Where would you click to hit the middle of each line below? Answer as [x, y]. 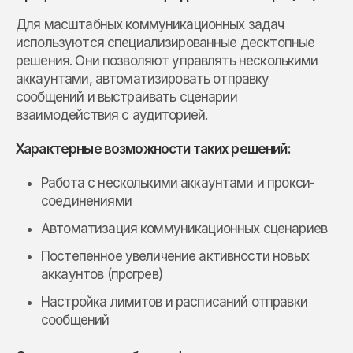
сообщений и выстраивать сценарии [126, 97]
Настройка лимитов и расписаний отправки [174, 301]
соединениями [86, 201]
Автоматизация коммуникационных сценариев [184, 228]
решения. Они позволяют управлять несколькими [167, 60]
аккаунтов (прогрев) [102, 274]
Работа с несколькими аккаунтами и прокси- [178, 182]
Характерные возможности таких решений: [153, 149]
